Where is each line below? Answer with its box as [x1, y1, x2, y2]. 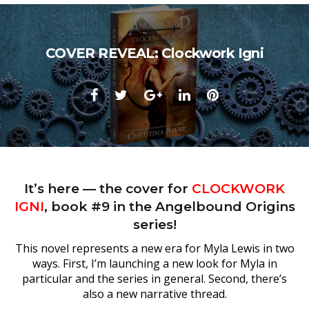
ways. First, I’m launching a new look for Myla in [32, 256, 277, 271]
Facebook [97, 85, 159, 103]
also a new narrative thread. [82, 286, 227, 301]
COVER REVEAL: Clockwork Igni [46, 45, 263, 61]
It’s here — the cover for [24, 181, 192, 197]
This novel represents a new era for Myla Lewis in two [14, 241, 23, 256]
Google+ [161, 85, 215, 103]
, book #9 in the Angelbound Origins [43, 199, 295, 215]
